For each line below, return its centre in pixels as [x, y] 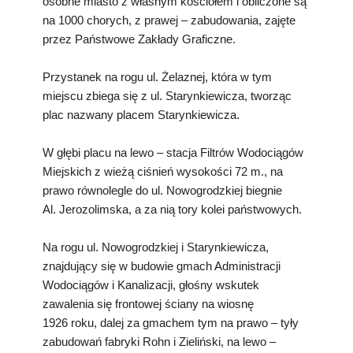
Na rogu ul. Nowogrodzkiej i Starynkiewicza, [156, 247]
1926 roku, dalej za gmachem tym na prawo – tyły [171, 322]
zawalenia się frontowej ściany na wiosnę [148, 303]
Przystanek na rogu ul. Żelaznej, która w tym [157, 76]
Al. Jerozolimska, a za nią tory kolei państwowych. [172, 209]
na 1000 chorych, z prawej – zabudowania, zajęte [169, 20]
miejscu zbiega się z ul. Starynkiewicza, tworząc [167, 95]
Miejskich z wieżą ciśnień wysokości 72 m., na [163, 171]
